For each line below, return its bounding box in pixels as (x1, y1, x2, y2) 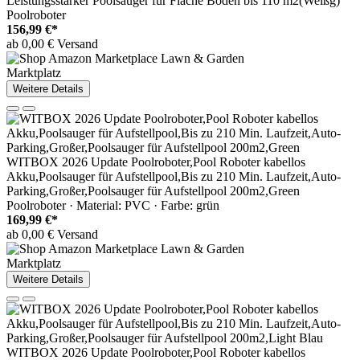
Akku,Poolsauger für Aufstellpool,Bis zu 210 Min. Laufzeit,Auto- (6, 170, 341, 184)
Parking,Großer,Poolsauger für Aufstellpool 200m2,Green (6, 184, 300, 198)
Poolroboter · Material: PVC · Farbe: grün (6, 198, 219, 213)
